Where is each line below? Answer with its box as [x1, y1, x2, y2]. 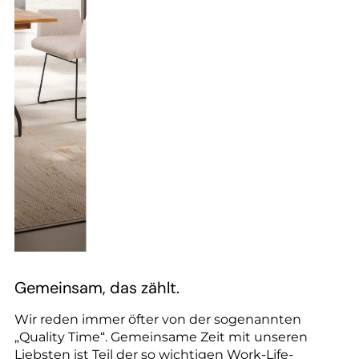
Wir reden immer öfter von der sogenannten [14, 311, 301, 327]
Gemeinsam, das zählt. [14, 276, 179, 298]
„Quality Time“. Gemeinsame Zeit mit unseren [14, 329, 308, 345]
